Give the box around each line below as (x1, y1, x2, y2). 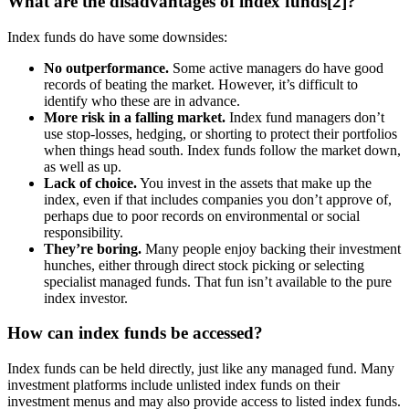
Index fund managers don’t (225, 109, 384, 125)
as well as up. (44, 158, 121, 174)
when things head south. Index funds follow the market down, (44, 142, 401, 158)
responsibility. (44, 224, 123, 240)
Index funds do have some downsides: (7, 28, 227, 45)
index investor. (44, 289, 128, 306)
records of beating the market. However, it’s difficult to (44, 76, 358, 92)
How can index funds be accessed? (7, 323, 263, 343)
